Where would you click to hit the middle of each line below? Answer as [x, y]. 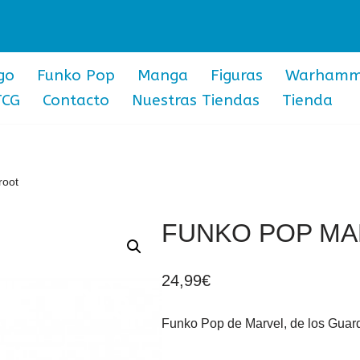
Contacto [76, 100]
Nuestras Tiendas [196, 100]
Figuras [237, 76]
